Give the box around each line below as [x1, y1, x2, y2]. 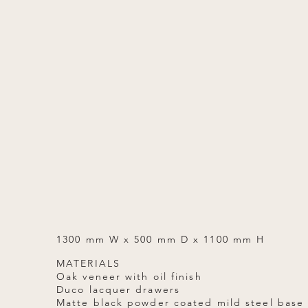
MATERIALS [56, 257, 120, 269]
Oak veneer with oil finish [56, 270, 202, 283]
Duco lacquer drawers [56, 283, 180, 296]
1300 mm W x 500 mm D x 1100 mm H [56, 233, 265, 245]
